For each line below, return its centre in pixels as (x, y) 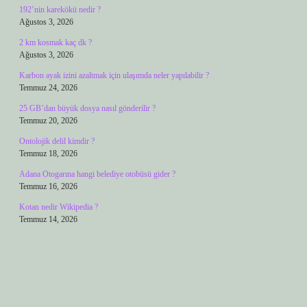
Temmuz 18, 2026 (48, 153)
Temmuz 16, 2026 (48, 186)
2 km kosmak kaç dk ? (56, 42)
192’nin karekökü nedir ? (60, 10)
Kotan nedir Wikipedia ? (59, 207)
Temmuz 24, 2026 (48, 88)
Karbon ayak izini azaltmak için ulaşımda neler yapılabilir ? (114, 75)
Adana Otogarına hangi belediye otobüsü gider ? (97, 174)
